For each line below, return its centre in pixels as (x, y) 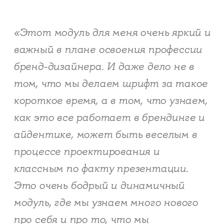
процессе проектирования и (86, 152)
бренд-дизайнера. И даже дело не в (104, 67)
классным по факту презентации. (101, 169)
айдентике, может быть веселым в (105, 135)
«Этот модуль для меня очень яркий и (112, 33)
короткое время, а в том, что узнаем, (110, 101)
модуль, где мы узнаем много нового (106, 203)
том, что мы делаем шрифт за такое (110, 84)
